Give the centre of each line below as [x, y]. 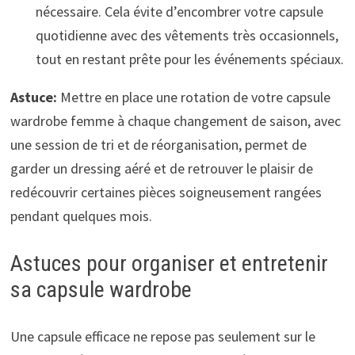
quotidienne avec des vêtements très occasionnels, [187, 35]
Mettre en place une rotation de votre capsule [193, 97]
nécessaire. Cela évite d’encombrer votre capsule [179, 11]
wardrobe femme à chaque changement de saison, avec [175, 120]
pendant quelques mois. [81, 216]
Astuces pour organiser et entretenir [169, 263]
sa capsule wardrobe [101, 289]
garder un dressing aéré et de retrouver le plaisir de [161, 168]
